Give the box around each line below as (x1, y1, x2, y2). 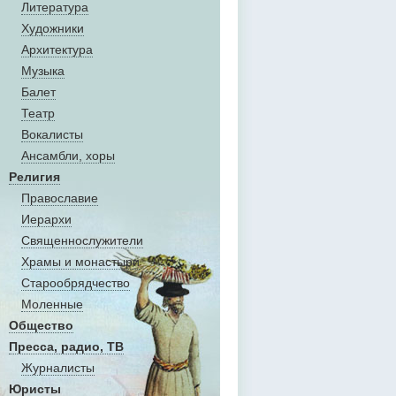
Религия (9, 170, 60, 184)
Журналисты (21, 361, 95, 375)
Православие (21, 191, 98, 205)
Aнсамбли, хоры (21, 148, 115, 163)
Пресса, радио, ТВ (9, 339, 124, 354)
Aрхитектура (21, 42, 93, 57)
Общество (9, 318, 73, 332)
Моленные (21, 297, 83, 311)
